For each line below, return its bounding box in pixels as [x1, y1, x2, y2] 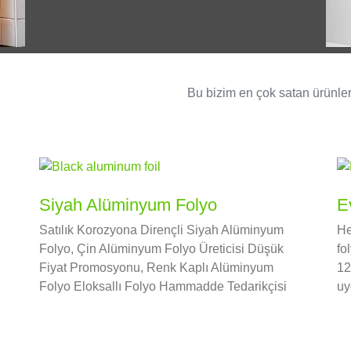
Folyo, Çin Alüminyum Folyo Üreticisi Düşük [38, 242, 284, 256]
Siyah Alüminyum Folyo [38, 195, 217, 215]
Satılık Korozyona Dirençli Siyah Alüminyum [38, 223, 284, 237]
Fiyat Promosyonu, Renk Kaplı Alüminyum [38, 261, 273, 275]
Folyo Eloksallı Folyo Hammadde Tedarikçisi [38, 280, 287, 294]
